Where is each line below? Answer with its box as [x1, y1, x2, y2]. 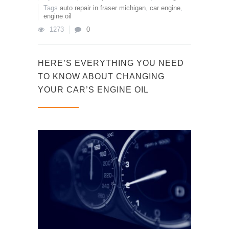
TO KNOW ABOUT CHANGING [38, 72, 165, 81]
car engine [150, 4, 180, 12]
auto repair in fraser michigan [60, 4, 146, 12]
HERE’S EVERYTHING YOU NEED [38, 59, 184, 67]
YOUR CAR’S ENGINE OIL [38, 85, 149, 94]
